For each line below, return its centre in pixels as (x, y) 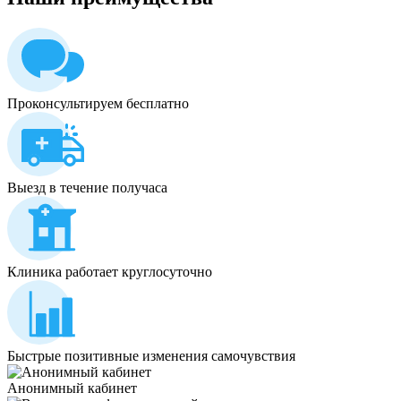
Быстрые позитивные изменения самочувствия (151, 355)
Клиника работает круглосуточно (110, 271)
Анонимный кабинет (72, 388)
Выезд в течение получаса (87, 187)
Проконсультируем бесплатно (98, 103)
